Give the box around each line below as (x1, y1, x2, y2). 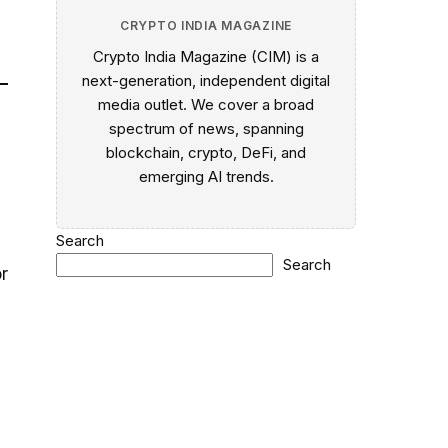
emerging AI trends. (138, 166, 274, 186)
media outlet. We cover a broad (98, 94, 314, 114)
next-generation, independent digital (82, 70, 330, 90)
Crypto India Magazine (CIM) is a (93, 46, 319, 66)
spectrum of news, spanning (108, 118, 304, 138)
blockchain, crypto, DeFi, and (106, 142, 306, 162)
